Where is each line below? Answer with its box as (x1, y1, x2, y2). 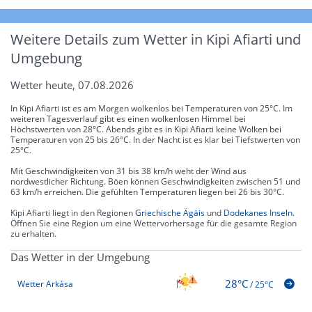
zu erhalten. (10, 227, 56, 240)
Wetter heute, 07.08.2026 (10, 77, 134, 92)
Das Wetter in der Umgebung (10, 249, 150, 264)
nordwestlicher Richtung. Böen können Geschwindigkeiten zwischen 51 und (10, 175, 300, 187)
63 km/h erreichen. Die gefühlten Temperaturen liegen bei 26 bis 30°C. (10, 185, 284, 198)
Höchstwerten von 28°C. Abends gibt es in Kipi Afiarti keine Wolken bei (10, 123, 281, 135)
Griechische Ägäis (135, 206, 205, 219)
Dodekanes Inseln (224, 206, 292, 219)
